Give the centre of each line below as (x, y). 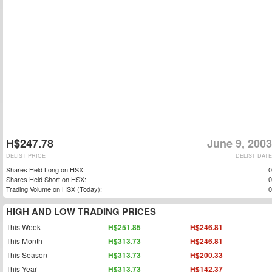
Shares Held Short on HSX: (46, 179)
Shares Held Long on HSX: (46, 169)
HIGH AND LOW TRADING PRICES (81, 211)
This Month (24, 241)
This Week (23, 227)
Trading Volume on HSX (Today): (54, 189)
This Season (27, 255)
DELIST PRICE (26, 156)
